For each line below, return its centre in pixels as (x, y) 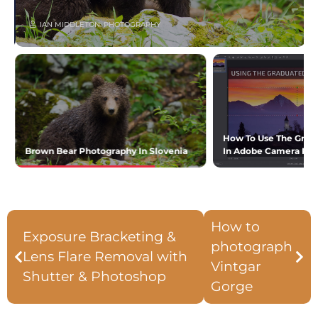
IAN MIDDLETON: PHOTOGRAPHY (99, 24)
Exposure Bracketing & (99, 237)
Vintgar (236, 267)
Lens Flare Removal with (105, 257)
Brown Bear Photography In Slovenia (105, 151)
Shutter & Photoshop (94, 277)
